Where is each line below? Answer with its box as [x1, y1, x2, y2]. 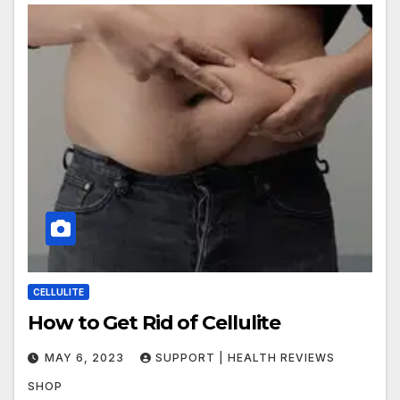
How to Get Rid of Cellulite [28, 311, 281, 336]
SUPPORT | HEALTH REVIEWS [155, 351, 335, 365]
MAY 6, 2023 [45, 351, 128, 365]
